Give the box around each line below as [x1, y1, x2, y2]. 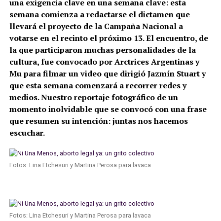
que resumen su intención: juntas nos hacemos [9, 115, 188, 126]
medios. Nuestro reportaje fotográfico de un [9, 91, 178, 103]
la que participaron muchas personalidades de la [9, 44, 196, 55]
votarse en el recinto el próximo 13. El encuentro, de [9, 32, 208, 43]
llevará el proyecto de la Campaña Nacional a [9, 20, 183, 32]
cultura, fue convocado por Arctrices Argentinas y [9, 56, 199, 67]
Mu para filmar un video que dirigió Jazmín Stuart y [9, 68, 206, 79]
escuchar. [9, 127, 45, 138]
